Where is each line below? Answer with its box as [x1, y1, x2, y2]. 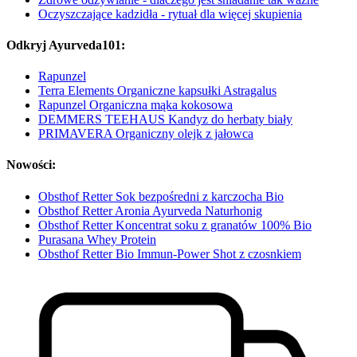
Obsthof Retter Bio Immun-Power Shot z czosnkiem [38, 246, 301, 261]
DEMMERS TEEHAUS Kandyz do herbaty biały [38, 112, 292, 127]
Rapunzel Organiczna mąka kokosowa [38, 98, 233, 112]
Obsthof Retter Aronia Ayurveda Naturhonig [38, 203, 262, 218]
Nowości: [6, 158, 56, 172]
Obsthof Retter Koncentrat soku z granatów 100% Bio [38, 218, 312, 232]
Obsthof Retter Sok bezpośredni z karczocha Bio [38, 189, 284, 203]
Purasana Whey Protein [38, 232, 156, 246]
